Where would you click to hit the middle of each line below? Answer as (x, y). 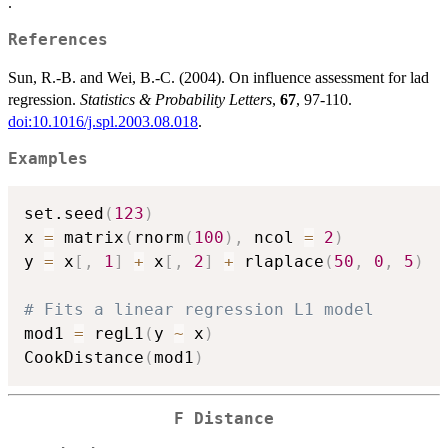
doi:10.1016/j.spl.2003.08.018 (103, 122)
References (58, 40)
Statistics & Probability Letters (176, 100)
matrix (89, 237)
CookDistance (84, 357)
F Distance (224, 418)
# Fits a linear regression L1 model (199, 309)
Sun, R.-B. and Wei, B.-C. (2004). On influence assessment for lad (218, 78)
